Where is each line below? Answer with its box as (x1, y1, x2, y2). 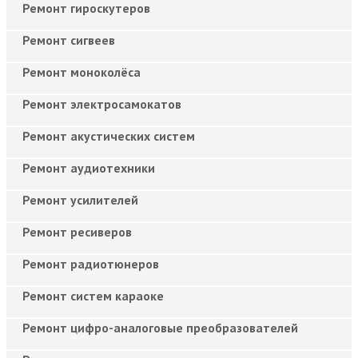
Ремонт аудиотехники (22, 159, 155, 176)
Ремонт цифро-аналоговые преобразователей (22, 319, 298, 336)
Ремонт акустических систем (22, 127, 195, 144)
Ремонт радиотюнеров (22, 255, 159, 272)
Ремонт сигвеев (22, 31, 115, 48)
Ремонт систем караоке (22, 287, 164, 304)
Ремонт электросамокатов (22, 95, 181, 112)
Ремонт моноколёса (22, 63, 141, 80)
